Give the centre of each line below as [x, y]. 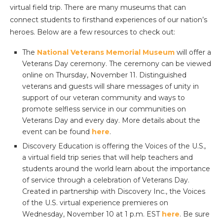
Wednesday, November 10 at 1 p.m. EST [92, 214]
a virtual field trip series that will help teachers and [108, 158]
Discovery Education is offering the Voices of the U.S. [113, 146]
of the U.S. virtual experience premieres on [95, 203]
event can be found [57, 132]
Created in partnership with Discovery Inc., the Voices [114, 192]
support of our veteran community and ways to [104, 98]
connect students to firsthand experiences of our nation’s [109, 20]
